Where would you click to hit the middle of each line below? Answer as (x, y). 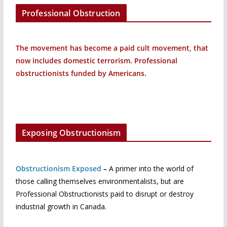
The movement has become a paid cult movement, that (112, 48)
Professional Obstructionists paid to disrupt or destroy (104, 194)
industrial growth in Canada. (61, 206)
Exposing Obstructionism (71, 133)
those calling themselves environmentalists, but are (100, 181)
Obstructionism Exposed (58, 168)
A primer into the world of (151, 168)
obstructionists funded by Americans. (81, 73)
